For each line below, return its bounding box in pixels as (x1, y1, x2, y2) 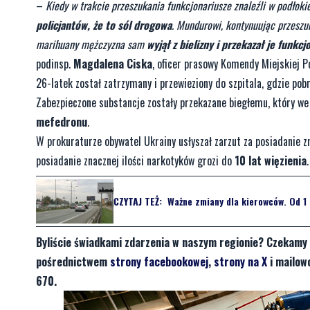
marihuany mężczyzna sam (36, 35, 147, 53)
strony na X (214, 253, 267, 270)
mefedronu (36, 113, 87, 130)
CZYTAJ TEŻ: (113, 194, 162, 209)
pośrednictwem (36, 253, 110, 270)
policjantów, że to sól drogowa (36, 16, 172, 33)
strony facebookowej (110, 253, 208, 270)
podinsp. (36, 55, 73, 72)
